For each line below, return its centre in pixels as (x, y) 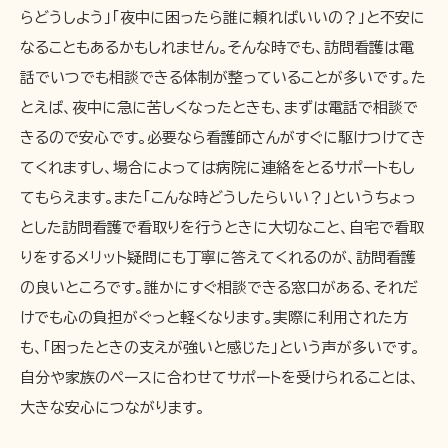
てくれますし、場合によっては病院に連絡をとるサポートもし (217, 167)
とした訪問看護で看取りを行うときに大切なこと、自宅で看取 (222, 227)
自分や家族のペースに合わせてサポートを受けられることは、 (219, 377)
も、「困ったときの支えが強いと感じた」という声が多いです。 (220, 347)
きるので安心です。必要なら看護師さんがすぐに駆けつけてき (223, 137)
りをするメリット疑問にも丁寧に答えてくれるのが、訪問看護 (218, 257)
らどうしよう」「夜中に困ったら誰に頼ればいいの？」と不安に (222, 17)
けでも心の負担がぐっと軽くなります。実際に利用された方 (214, 317)
